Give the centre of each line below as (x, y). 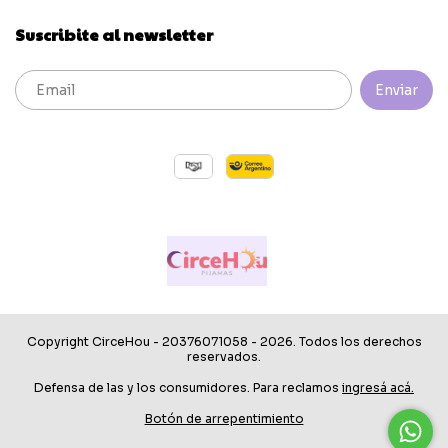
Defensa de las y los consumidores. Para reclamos (186, 387)
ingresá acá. (378, 387)
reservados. (224, 356)
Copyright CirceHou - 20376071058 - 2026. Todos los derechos (224, 341)
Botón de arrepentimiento (224, 418)
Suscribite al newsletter (114, 34)
